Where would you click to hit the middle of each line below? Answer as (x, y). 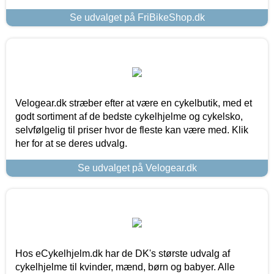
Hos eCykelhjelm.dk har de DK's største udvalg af (123, 254)
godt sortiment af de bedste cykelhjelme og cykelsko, (129, 117)
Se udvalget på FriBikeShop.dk (137, 18)
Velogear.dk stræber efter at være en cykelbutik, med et (134, 103)
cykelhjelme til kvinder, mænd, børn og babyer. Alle (125, 267)
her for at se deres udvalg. (71, 144)
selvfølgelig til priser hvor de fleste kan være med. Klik (132, 130)
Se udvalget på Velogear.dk (137, 168)
